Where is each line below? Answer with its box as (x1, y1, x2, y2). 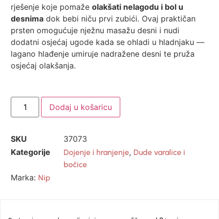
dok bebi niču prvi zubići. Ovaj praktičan (44, 13, 196, 23)
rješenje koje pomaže (11, 1, 92, 12)
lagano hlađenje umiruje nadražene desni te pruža (11, 48, 195, 59)
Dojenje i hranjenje (64, 148, 130, 157)
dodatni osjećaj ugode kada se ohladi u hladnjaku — (11, 37, 205, 47)
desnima (11, 13, 44, 23)
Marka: (11, 172, 39, 182)
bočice (64, 160, 88, 170)
